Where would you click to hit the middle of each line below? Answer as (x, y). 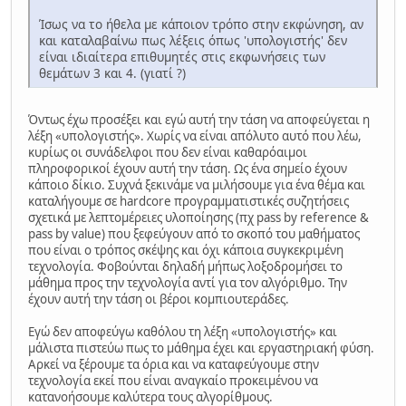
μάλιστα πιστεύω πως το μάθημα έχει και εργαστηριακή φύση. (201, 348)
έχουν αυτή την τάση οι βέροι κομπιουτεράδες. (159, 299)
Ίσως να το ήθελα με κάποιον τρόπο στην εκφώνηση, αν (201, 24)
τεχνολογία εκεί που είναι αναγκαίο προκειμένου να (173, 380)
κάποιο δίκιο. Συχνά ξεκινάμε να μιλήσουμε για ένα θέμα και (197, 184)
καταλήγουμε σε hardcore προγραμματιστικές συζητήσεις (188, 201)
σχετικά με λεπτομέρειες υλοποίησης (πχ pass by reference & (198, 217)
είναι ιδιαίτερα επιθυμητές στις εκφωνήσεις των (182, 56)
